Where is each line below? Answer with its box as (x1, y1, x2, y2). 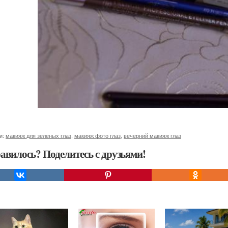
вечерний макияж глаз (124, 131, 181, 139)
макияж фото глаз (74, 131, 121, 139)
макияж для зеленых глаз (6, 131, 71, 139)
